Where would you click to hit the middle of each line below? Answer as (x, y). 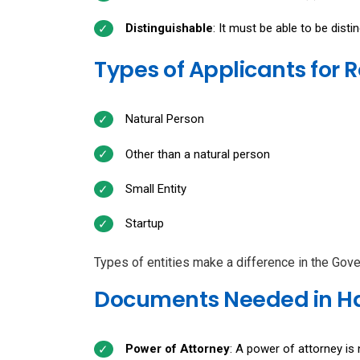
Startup (144, 224)
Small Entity (155, 189)
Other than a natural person (197, 154)
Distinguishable (169, 29)
